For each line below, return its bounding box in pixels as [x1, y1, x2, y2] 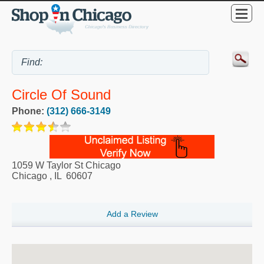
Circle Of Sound [12, 87, 111, 103]
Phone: [12, 106, 47, 117]
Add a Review [106, 209, 158, 219]
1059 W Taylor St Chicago [12, 160, 121, 171]
